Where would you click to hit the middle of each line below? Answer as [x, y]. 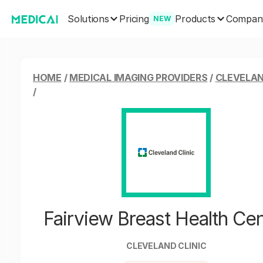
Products [195, 18]
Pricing [134, 19]
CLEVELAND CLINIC [166, 246]
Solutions [88, 18]
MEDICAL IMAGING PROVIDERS [138, 77]
